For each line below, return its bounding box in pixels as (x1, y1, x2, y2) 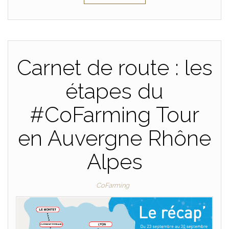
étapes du (65, 78, 164, 104)
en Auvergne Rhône (18, 125, 211, 151)
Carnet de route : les (16, 55, 213, 80)
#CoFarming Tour (30, 102, 199, 127)
